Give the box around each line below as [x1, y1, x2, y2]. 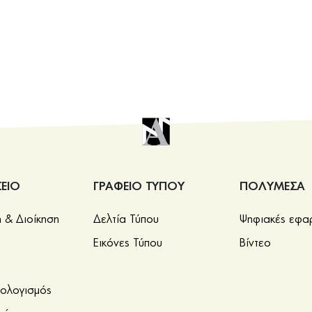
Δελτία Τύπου [93, 213, 159, 225]
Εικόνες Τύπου [93, 237, 162, 249]
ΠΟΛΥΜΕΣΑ [240, 180, 306, 192]
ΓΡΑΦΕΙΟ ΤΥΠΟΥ [93, 180, 185, 192]
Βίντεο [240, 237, 272, 249]
